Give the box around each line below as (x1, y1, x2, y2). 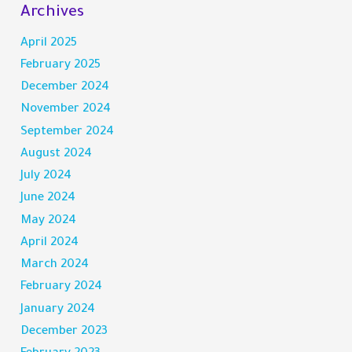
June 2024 (20, 192, 76, 206)
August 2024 (20, 147, 93, 161)
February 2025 (20, 58, 101, 72)
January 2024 (20, 302, 96, 317)
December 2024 (20, 81, 110, 95)
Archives (20, 4, 85, 22)
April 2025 (20, 36, 78, 50)
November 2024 (20, 103, 112, 117)
